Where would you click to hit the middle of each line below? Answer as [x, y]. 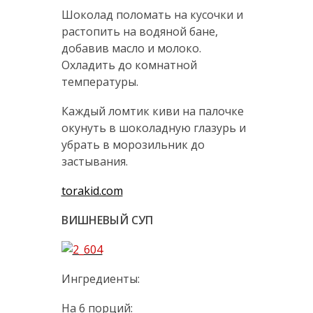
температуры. [100, 82]
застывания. [94, 162]
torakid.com [92, 191]
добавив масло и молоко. [131, 49]
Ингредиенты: [100, 279]
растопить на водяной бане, [139, 32]
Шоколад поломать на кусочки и [152, 15]
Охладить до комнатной [129, 65]
